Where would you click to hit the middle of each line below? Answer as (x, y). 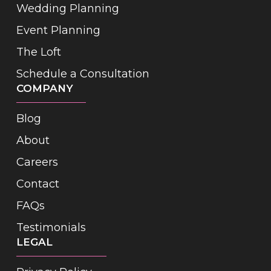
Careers (37, 162)
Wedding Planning (67, 8)
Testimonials (51, 227)
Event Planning (58, 30)
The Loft (38, 52)
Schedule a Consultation (83, 74)
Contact (38, 184)
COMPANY (44, 88)
